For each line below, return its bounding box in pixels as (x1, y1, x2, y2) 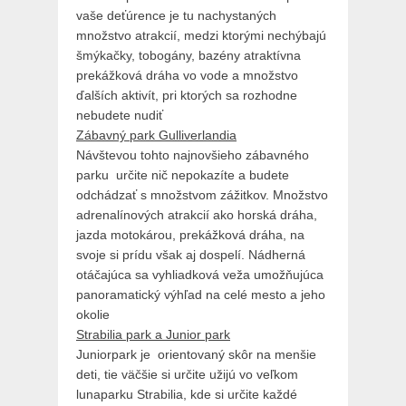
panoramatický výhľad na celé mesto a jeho (76, 287, 325, 303)
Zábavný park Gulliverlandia (76, 128, 237, 143)
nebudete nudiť (76, 108, 163, 123)
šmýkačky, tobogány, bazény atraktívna (76, 48, 301, 63)
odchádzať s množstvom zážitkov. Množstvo (76, 188, 328, 203)
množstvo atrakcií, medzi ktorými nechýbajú (76, 28, 326, 43)
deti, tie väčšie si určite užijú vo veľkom (76, 367, 298, 382)
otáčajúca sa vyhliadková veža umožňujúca (76, 267, 324, 283)
